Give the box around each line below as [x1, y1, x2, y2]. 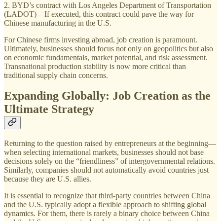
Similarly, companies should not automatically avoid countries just [4, 166, 209, 175]
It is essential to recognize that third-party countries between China [4, 191, 210, 200]
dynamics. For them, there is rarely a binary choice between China [4, 209, 210, 218]
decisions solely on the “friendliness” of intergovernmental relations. [4, 157, 215, 166]
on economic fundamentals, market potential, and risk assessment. [4, 53, 208, 62]
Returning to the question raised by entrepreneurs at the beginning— [4, 139, 216, 148]
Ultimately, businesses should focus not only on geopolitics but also [4, 44, 213, 53]
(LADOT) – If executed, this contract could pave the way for [4, 9, 194, 18]
